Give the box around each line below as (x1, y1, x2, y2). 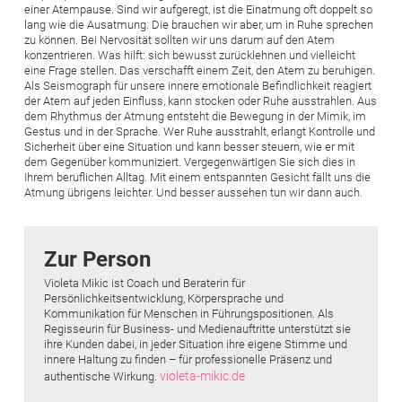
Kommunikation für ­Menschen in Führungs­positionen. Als (44, 306, 334, 320)
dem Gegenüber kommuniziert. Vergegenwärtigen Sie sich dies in (24, 154, 355, 169)
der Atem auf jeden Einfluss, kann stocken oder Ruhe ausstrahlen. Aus (24, 93, 377, 108)
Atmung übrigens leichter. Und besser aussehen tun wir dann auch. (24, 185, 365, 199)
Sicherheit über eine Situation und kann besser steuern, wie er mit (24, 139, 354, 153)
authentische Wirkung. (44, 369, 160, 383)
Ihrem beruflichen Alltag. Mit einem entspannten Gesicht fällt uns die (24, 170, 371, 184)
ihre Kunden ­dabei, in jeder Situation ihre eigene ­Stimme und (44, 336, 347, 351)
